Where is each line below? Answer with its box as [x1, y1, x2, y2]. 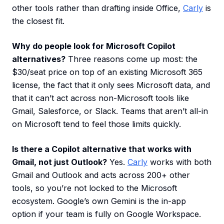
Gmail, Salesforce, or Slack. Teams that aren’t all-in [12, 106, 208, 116]
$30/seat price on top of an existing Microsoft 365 [12, 67, 202, 77]
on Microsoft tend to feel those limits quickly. [12, 119, 181, 129]
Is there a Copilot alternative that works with [12, 144, 191, 154]
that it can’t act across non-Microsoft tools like [12, 93, 189, 103]
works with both [147, 157, 211, 167]
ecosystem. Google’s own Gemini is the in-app [12, 196, 186, 206]
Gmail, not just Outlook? [12, 157, 107, 167]
